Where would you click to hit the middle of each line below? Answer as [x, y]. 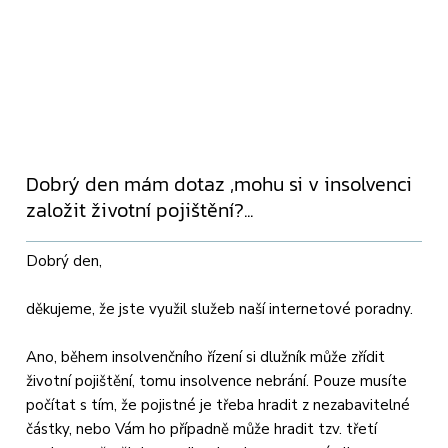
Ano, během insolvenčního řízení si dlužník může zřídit [206, 356]
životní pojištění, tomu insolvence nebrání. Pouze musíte [217, 380]
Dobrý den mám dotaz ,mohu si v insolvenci [219, 183]
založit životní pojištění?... [140, 209]
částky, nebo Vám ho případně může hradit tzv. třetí [202, 428]
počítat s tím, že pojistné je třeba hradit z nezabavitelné [218, 404]
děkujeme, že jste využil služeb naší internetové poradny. [220, 308]
